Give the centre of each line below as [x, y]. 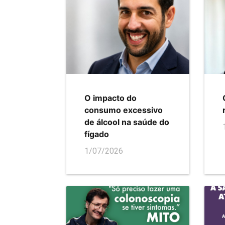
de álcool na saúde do [127, 122]
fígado [97, 134]
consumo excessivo [124, 110]
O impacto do [110, 98]
